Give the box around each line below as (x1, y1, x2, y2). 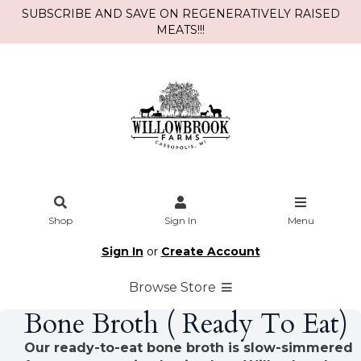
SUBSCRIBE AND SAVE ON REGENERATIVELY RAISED (21, 6, 340, 21)
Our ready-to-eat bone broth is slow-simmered (24, 339, 353, 355)
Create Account (160, 244, 260, 259)
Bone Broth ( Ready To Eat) (24, 305, 348, 342)
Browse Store (128, 279, 219, 295)
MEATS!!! (156, 23, 205, 37)
